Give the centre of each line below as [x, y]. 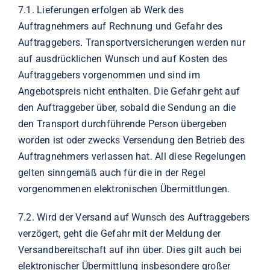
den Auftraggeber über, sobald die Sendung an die [127, 107]
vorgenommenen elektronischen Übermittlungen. [124, 189]
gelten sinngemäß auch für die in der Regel [112, 172]
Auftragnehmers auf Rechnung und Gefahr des [120, 26]
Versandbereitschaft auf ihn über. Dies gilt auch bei [130, 250]
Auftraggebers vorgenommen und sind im [109, 75]
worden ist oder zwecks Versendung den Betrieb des [131, 140]
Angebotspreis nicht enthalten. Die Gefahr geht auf [129, 91]
